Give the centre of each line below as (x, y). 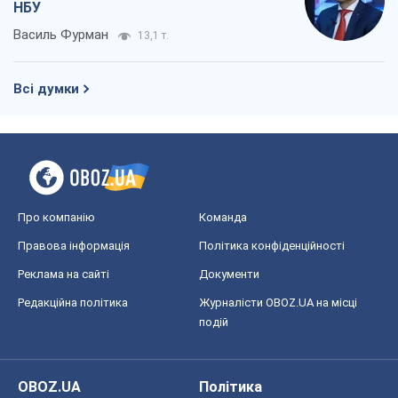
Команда (223, 217)
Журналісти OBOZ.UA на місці (278, 302)
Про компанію (56, 217)
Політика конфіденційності (272, 245)
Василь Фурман (61, 34)
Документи (229, 274)
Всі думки (46, 88)
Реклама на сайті (64, 274)
